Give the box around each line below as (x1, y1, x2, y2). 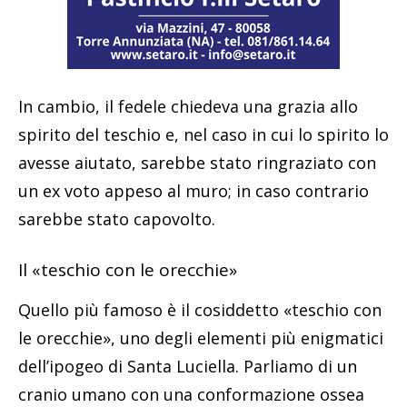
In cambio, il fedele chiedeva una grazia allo (18, 94, 358, 117)
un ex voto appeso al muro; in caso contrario (18, 179, 369, 202)
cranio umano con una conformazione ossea (18, 382, 364, 405)
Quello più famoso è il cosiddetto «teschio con (18, 298, 382, 321)
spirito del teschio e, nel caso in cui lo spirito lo (18, 123, 389, 145)
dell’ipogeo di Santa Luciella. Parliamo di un (18, 354, 357, 377)
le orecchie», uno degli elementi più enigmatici (18, 326, 383, 349)
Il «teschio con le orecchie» (18, 257, 237, 282)
